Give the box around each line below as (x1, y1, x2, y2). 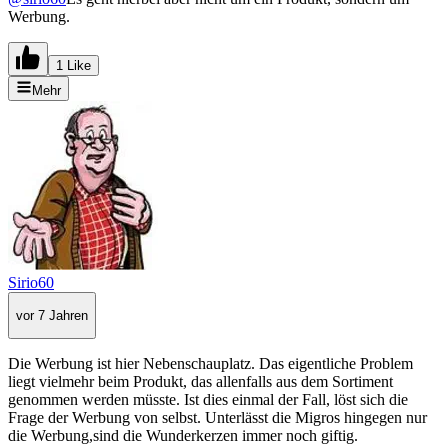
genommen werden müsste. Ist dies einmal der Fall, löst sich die (8, 391, 408, 409)
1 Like (56, 57, 91, 73)
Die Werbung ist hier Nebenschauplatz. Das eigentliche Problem (8, 355, 413, 373)
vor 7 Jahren (16, 308, 88, 324)
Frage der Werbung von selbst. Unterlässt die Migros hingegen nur (8, 409, 427, 427)
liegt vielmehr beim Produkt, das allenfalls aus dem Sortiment (8, 373, 393, 391)
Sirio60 (8, 273, 54, 291)
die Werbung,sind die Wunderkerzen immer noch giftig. (8, 427, 358, 445)
